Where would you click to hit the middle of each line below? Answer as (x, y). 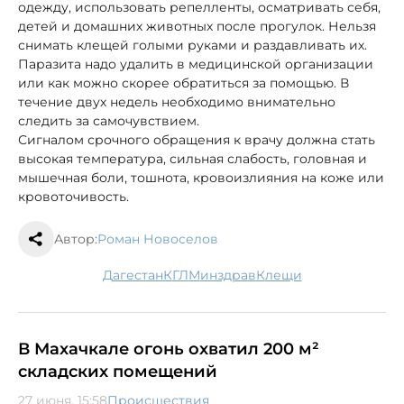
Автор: (76, 239)
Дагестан (138, 275)
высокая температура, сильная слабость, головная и (193, 158)
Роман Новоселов (158, 239)
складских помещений (118, 371)
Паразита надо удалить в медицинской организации (196, 64)
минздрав (228, 275)
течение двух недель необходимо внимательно (177, 101)
